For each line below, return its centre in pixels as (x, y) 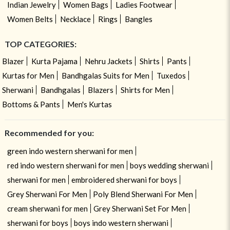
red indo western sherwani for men (65, 166)
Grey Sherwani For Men (47, 194)
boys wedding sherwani (169, 166)
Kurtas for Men (28, 76)
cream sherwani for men (47, 209)
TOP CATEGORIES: (40, 44)
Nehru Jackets (108, 61)
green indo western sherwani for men (70, 151)
